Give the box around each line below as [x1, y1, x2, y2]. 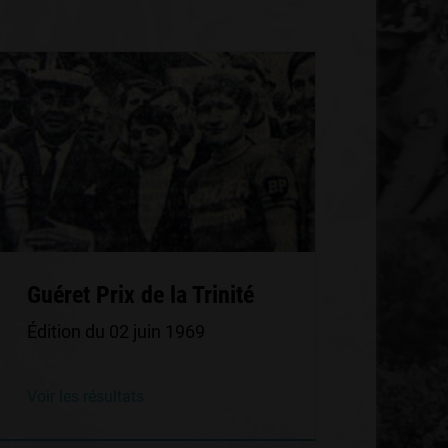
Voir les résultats [26, 387, 144, 406]
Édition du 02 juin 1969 [26, 321, 205, 342]
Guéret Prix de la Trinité [26, 281, 254, 309]
